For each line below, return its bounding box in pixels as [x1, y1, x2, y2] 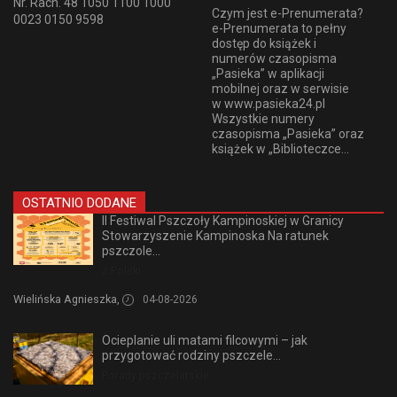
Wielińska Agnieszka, [13, 292, 122, 306]
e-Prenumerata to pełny [212, 21, 346, 36]
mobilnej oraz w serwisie [212, 82, 349, 97]
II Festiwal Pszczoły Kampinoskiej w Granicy [102, 214, 344, 229]
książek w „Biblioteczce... [212, 142, 349, 157]
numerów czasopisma [212, 51, 337, 66]
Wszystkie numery [212, 112, 315, 127]
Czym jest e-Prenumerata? [212, 6, 363, 21]
